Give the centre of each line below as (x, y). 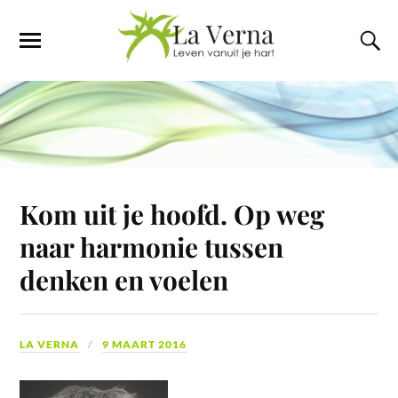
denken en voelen (124, 280)
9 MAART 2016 (145, 345)
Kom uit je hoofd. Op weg (172, 214)
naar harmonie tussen (152, 247)
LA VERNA (50, 345)
